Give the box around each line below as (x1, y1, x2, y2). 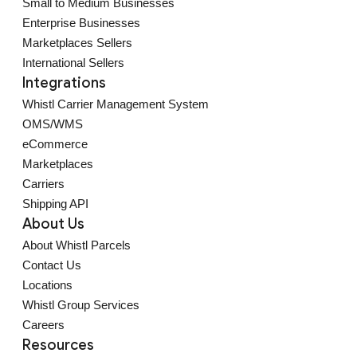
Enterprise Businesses (22, 16, 140, 29)
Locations (22, 278, 73, 292)
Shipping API (22, 197, 88, 210)
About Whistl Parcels (22, 238, 131, 252)
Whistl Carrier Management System (22, 97, 209, 111)
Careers (22, 318, 65, 331)
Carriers (22, 177, 65, 190)
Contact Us (22, 258, 81, 272)
